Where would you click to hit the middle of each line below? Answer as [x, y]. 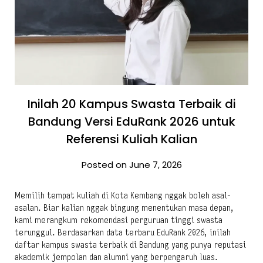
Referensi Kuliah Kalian [131, 139]
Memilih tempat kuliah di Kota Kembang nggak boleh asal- [123, 195]
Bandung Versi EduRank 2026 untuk [131, 122]
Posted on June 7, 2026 [131, 165]
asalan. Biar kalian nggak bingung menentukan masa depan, [124, 208]
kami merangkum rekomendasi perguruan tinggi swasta [119, 220]
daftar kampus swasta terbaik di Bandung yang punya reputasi [130, 245]
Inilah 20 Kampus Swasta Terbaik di [131, 104]
